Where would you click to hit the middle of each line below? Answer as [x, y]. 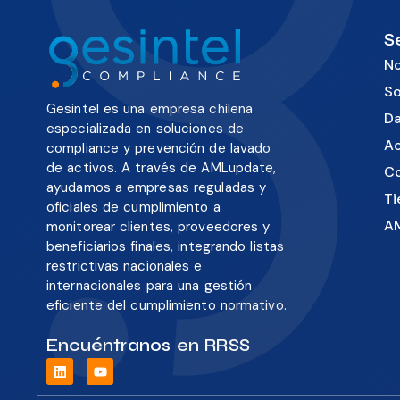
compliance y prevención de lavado [159, 149]
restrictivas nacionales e [125, 267]
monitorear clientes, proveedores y [158, 227]
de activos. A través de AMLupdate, [162, 168]
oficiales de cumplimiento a [133, 208]
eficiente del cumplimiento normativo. [167, 306]
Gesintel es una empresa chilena [150, 109]
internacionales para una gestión [150, 286]
